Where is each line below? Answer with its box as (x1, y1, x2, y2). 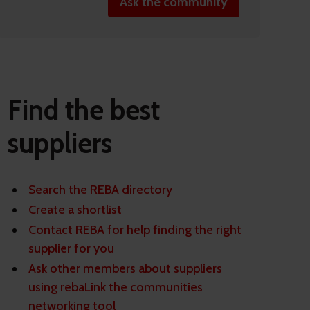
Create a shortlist (28, 202, 122, 218)
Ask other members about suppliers (28, 261, 222, 277)
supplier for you (28, 241, 114, 257)
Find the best (8, 93, 160, 127)
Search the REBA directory (28, 182, 172, 198)
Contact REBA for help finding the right (28, 222, 241, 238)
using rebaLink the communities (28, 280, 203, 295)
